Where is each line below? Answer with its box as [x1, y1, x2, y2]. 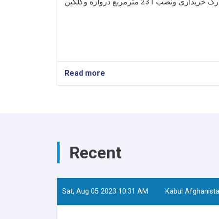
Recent [69, 142, 122, 162]
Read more [65, 68, 105, 78]
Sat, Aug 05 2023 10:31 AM [62, 187, 148, 196]
